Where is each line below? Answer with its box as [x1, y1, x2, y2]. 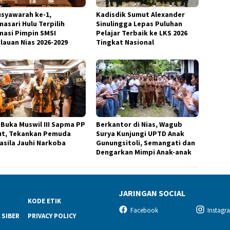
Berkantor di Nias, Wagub [96, 119, 183, 129]
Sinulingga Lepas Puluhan [96, 18, 183, 28]
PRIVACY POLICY [27, 211, 76, 220]
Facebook [130, 205, 158, 215]
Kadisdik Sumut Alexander [96, 9, 185, 19]
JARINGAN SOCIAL [119, 187, 185, 198]
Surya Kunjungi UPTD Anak [96, 128, 185, 138]
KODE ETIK [27, 196, 61, 205]
